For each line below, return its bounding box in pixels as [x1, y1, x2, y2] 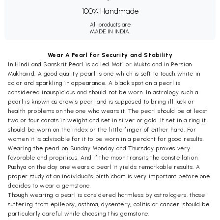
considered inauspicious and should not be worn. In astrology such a [8, 89, 198, 96]
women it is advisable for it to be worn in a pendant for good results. [8, 136, 204, 143]
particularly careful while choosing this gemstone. [8, 210, 150, 218]
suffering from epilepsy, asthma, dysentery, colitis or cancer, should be [8, 201, 210, 208]
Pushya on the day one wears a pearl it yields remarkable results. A [8, 164, 200, 171]
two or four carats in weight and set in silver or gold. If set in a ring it [8, 117, 206, 124]
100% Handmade [82, 6, 138, 16]
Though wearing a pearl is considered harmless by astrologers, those [8, 192, 205, 199]
